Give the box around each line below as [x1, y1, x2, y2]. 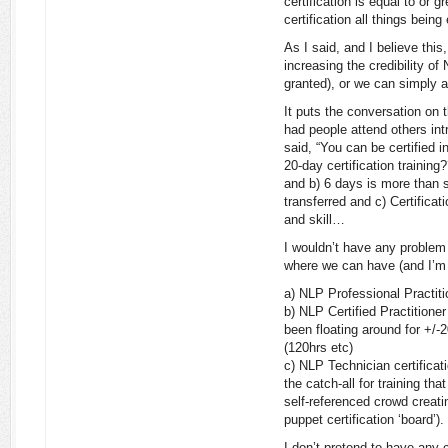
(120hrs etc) [284, 340, 353, 355]
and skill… [284, 212, 345, 227]
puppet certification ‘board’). [284, 412, 444, 427]
